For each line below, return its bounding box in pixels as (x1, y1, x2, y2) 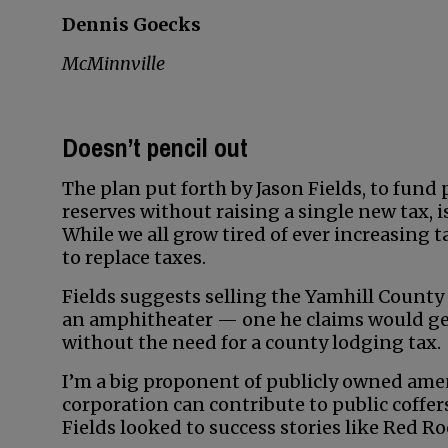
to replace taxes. (62, 246, 206, 269)
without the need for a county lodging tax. (62, 331, 441, 354)
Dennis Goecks (62, 13, 201, 36)
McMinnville (62, 52, 165, 75)
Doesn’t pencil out (62, 130, 248, 165)
